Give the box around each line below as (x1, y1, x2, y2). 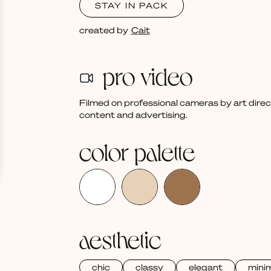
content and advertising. (79, 109, 188, 120)
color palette (79, 136, 195, 166)
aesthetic (79, 224, 162, 253)
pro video (102, 60, 192, 90)
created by (79, 24, 128, 36)
